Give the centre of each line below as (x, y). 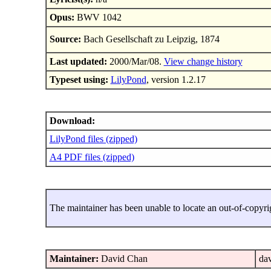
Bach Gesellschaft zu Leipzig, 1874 (150, 39)
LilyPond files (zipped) (93, 139)
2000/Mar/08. (135, 62)
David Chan (123, 259)
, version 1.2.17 (176, 80)
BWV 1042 (98, 18)
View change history (203, 62)
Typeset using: (79, 80)
